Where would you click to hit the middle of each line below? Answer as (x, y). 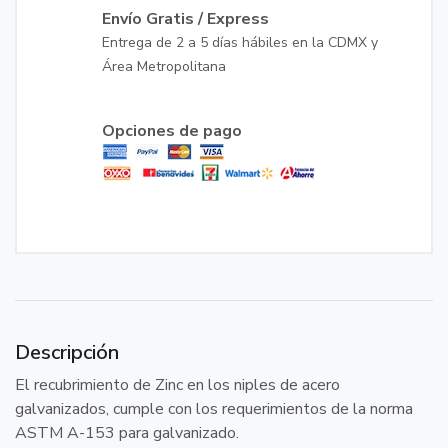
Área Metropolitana (164, 66)
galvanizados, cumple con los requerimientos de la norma (214, 409)
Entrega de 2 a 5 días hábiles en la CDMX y (240, 42)
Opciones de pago (172, 131)
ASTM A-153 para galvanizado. (127, 433)
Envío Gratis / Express (185, 19)
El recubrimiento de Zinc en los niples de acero (177, 385)
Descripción (67, 352)
